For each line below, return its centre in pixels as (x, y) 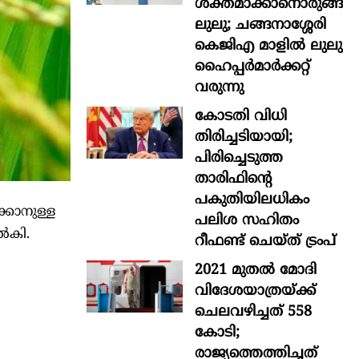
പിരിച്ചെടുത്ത (239, 158)
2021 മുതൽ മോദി (256, 270)
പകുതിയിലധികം (252, 200)
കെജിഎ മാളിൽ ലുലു (268, 46)
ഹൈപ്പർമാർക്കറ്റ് (252, 67)
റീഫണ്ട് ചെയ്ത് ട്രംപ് (265, 241)
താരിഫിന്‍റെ (233, 179)
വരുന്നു (219, 87)
